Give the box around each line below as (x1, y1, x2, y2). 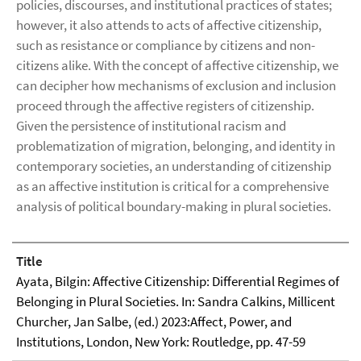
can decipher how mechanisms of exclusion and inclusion (16, 77, 336, 94)
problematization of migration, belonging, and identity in (16, 137, 335, 155)
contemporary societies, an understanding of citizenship (16, 157, 331, 175)
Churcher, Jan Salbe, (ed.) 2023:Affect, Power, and (16, 313, 292, 330)
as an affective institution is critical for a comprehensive (16, 177, 329, 195)
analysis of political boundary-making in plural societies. (16, 197, 331, 215)
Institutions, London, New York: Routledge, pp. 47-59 (16, 333, 305, 351)
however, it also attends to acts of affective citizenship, (16, 16, 322, 34)
